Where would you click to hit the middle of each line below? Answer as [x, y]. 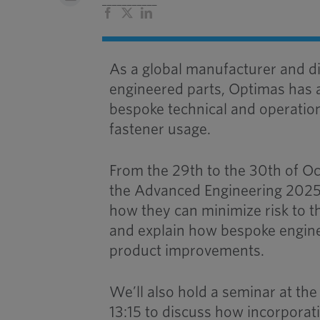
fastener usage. [160, 129]
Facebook [135, 12]
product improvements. [187, 251]
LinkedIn [172, 12]
